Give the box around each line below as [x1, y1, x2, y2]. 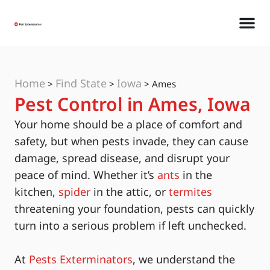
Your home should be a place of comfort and [14, 117, 242, 131]
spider [58, 184, 90, 199]
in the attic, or [90, 184, 169, 199]
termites [169, 184, 212, 199]
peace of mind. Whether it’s [14, 168, 157, 182]
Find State [55, 76, 107, 90]
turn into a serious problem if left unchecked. [14, 218, 246, 233]
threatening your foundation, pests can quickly [14, 201, 254, 216]
